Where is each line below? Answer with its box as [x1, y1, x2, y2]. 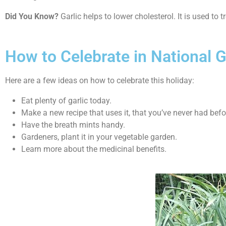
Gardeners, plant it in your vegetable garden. [21, 132, 177, 142]
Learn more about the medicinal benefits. [21, 144, 166, 154]
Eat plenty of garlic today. [21, 96, 111, 105]
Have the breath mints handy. [21, 120, 125, 130]
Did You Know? [5, 12, 59, 21]
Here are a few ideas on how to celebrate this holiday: [5, 76, 194, 85]
